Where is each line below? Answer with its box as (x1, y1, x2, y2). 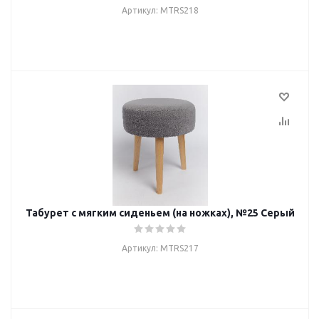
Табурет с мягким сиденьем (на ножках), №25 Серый (26, 207, 295, 219)
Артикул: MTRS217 (122, 244, 199, 253)
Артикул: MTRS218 (122, 6, 199, 15)
